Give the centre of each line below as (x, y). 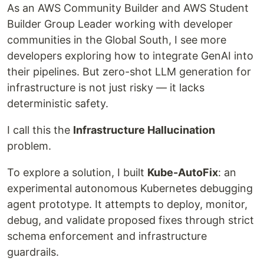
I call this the (40, 130)
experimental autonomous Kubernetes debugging (130, 188)
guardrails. (33, 252)
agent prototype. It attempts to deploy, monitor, (127, 204)
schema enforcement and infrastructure (107, 236)
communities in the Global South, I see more (117, 39)
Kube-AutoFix (183, 172)
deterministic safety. (58, 103)
